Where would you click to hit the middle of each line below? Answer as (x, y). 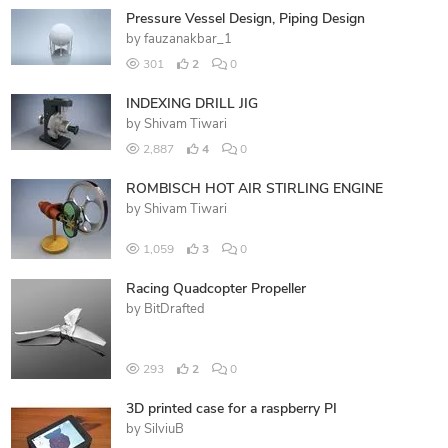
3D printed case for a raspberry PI (231, 409)
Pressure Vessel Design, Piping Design (245, 19)
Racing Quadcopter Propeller (215, 289)
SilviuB (163, 429)
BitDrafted (174, 309)
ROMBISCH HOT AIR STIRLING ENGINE (254, 189)
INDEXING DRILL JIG (191, 104)
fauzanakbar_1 (187, 39)
